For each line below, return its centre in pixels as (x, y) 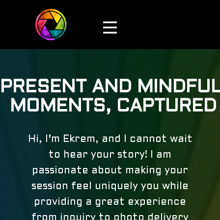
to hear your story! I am (110, 155)
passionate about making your (110, 171)
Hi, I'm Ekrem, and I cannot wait (110, 140)
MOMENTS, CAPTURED (113, 107)
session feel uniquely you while (110, 187)
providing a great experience (110, 203)
